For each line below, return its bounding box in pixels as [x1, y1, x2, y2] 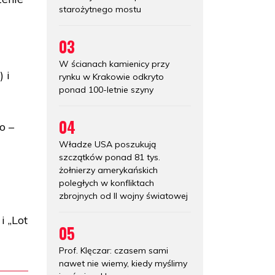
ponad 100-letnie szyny [59, 83, 153, 95]
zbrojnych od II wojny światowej [59, 190, 188, 201]
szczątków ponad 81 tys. [59, 151, 160, 163]
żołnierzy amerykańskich [59, 164, 158, 176]
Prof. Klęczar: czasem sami [59, 244, 168, 256]
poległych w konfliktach [59, 177, 154, 188]
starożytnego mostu [59, 3, 141, 15]
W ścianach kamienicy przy [59, 58, 169, 69]
